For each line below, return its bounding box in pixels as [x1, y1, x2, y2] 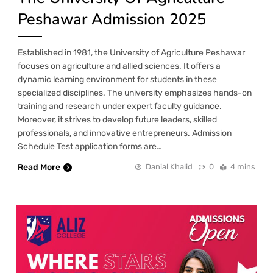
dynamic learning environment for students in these [18, 74, 217, 85]
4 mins [230, 162, 255, 172]
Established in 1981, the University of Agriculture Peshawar [18, 48, 245, 58]
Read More [18, 162, 60, 173]
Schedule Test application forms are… [18, 141, 162, 152]
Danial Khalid [146, 162, 193, 172]
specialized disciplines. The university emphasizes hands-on [18, 88, 252, 99]
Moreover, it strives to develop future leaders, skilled [18, 115, 217, 126]
